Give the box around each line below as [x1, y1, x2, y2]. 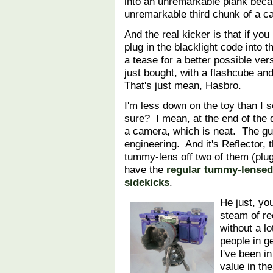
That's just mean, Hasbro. [124, 79, 241, 92]
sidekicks [124, 176, 169, 189]
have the [124, 163, 166, 176]
